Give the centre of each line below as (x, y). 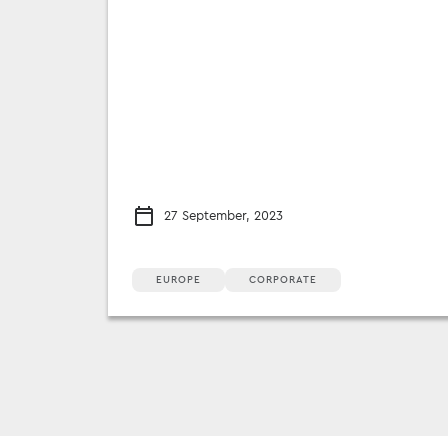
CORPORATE (283, 279)
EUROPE (178, 279)
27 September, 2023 (223, 214)
